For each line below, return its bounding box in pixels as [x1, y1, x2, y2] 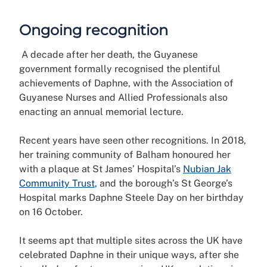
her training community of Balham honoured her [19, 149, 231, 161]
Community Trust [19, 178, 95, 190]
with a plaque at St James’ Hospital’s [19, 163, 183, 175]
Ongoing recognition [19, 21, 175, 39]
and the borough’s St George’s [97, 178, 232, 190]
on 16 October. [19, 206, 83, 218]
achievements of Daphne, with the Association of [19, 77, 234, 89]
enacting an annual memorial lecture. [19, 106, 186, 118]
